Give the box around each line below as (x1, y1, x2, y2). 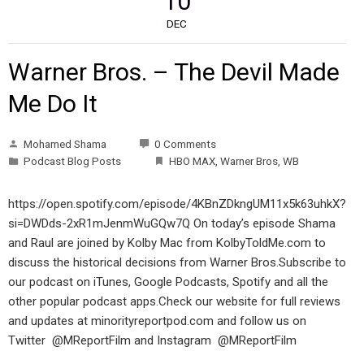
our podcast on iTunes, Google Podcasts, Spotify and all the (7, 274, 328, 289)
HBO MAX (168, 154, 215, 167)
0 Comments (154, 136, 216, 150)
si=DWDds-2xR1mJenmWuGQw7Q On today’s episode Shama (7, 215, 336, 231)
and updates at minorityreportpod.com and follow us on (7, 313, 306, 328)
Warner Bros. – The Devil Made (7, 57, 340, 86)
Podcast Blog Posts (23, 154, 121, 167)
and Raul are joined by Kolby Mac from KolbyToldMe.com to (7, 235, 326, 250)
